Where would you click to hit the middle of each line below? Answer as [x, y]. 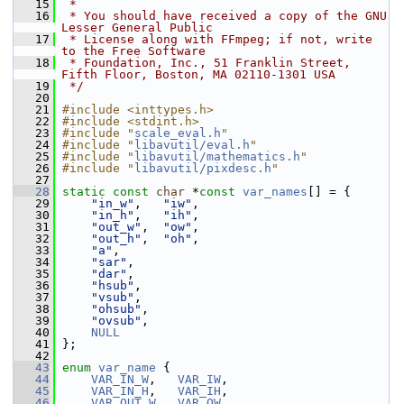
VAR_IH [199, 391]
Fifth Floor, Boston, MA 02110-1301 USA [198, 74]
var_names [275, 192]
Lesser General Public [137, 28]
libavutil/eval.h [192, 145]
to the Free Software [133, 51]
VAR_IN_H [120, 391]
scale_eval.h [178, 133]
